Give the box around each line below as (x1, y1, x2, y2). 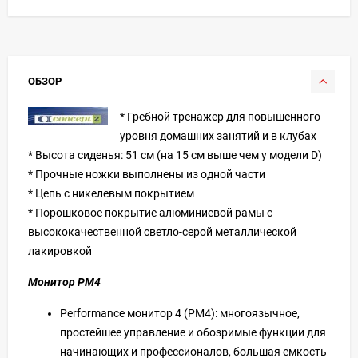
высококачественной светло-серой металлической (28, 225, 296, 238)
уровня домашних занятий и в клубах (120, 129, 316, 142)
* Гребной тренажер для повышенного (120, 109, 320, 123)
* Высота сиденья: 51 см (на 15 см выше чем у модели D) (28, 148, 322, 161)
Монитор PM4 (28, 275, 101, 288)
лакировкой (28, 244, 92, 257)
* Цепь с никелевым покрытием (28, 186, 194, 200)
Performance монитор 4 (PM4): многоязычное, (60, 306, 300, 320)
